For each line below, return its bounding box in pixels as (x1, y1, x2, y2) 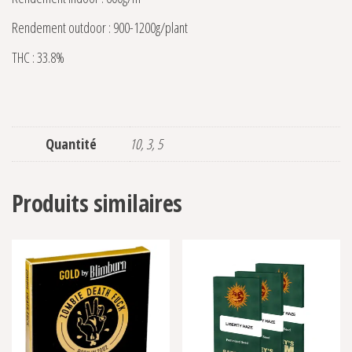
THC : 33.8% (12, 48, 64, 68)
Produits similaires (12, 187, 182, 220)
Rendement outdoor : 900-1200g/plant (12, 18, 188, 38)
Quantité (45, 134, 97, 154)
